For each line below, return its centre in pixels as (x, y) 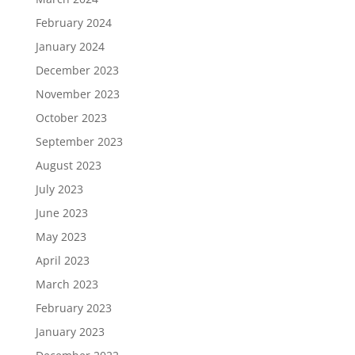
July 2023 (59, 189)
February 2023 (73, 307)
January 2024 (70, 46)
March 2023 (67, 284)
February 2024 (73, 22)
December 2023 (77, 70)
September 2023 (79, 141)
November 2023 (77, 94)
